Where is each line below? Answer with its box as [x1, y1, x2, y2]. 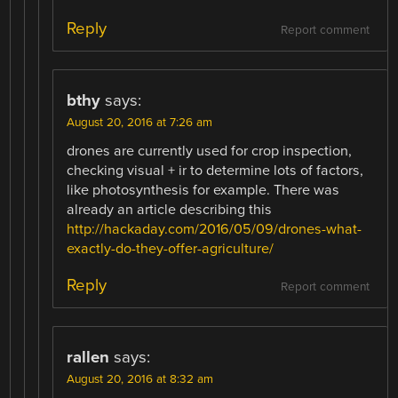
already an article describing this [67, 200, 273, 219]
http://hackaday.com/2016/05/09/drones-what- [67, 219, 362, 238]
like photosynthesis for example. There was [67, 180, 340, 199]
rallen [67, 346, 110, 367]
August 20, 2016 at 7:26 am [67, 115, 213, 130]
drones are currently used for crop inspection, [67, 141, 353, 160]
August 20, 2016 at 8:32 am [67, 371, 214, 386]
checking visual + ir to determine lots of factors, [67, 161, 364, 179]
